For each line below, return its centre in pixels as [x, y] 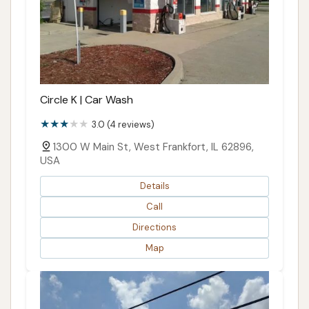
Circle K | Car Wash [87, 99]
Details [154, 186]
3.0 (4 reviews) [123, 124]
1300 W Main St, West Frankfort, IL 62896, [153, 147]
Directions [154, 228]
